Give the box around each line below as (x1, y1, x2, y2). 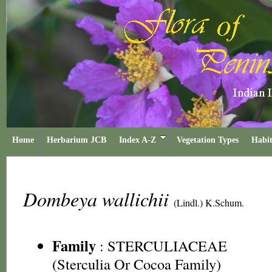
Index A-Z (119, 135, 156, 144)
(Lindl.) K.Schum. (174, 196, 244, 209)
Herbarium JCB (47, 135, 106, 144)
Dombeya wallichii (23, 186, 174, 212)
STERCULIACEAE (107, 236, 227, 256)
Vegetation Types (177, 135, 239, 144)
